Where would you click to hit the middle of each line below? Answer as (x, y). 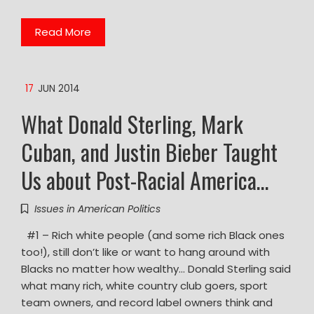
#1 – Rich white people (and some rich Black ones (153, 235)
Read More (63, 32)
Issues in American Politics (97, 209)
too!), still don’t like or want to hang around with (145, 252)
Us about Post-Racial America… (145, 179)
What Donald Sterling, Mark (132, 123)
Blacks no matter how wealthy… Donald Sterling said (156, 268)
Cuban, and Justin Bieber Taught (149, 151)
